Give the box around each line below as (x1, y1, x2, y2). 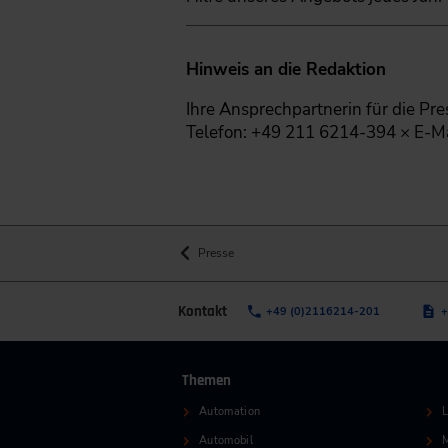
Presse (198, 244, 235, 261)
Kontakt (178, 301, 228, 321)
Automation (199, 404, 261, 420)
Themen (182, 371, 232, 391)
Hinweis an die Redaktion (185, 57, 386, 81)
